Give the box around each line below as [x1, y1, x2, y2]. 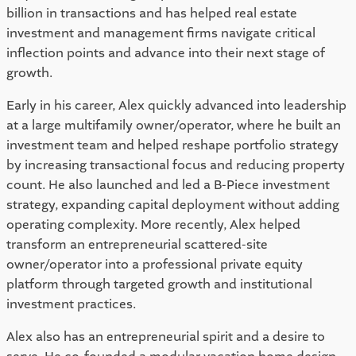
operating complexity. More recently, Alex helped [6, 215, 300, 233]
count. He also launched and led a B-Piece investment [6, 176, 330, 193]
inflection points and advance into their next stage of [6, 44, 325, 61]
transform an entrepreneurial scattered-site [6, 235, 268, 253]
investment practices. [6, 295, 136, 312]
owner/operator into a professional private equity [6, 255, 303, 273]
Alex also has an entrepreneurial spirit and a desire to [6, 327, 325, 345]
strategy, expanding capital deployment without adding [6, 195, 339, 213]
